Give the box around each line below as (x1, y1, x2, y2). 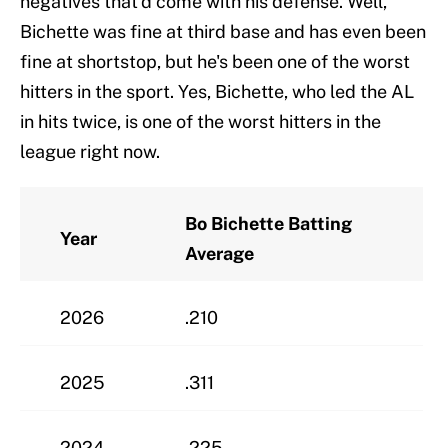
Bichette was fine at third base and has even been (20, 20, 426, 42)
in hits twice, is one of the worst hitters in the (20, 110, 381, 132)
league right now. (20, 140, 160, 162)
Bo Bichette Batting (185, 212, 352, 234)
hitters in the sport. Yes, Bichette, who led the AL (20, 80, 414, 102)
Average (185, 242, 254, 264)
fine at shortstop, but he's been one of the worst (20, 50, 410, 72)
